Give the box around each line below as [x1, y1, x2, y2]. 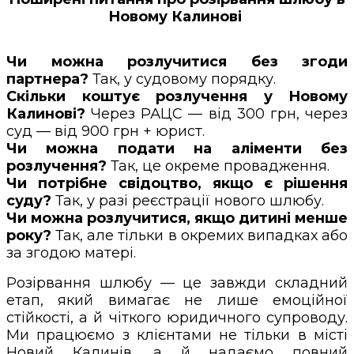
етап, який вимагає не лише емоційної [6, 291, 348, 309]
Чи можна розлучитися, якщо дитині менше [6, 209, 348, 227]
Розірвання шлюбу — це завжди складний [6, 273, 348, 292]
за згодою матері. [6, 243, 136, 262]
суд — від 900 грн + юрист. [6, 122, 205, 140]
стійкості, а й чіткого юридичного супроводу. [6, 308, 348, 326]
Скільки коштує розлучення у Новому [6, 87, 348, 105]
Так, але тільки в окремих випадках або [51, 226, 348, 244]
